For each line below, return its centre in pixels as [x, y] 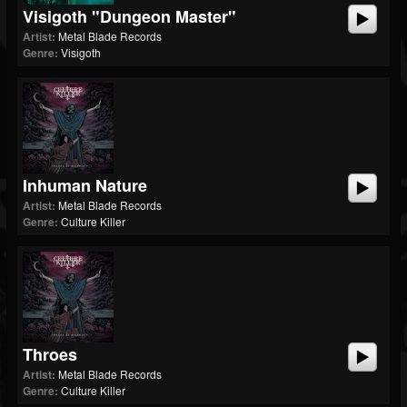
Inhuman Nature [85, 185]
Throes [50, 354]
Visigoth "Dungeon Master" [129, 16]
